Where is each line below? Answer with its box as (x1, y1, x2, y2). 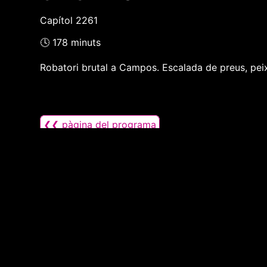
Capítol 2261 (40, 14, 98, 27)
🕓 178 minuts (40, 36, 101, 49)
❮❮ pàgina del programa (44, 119, 157, 131)
